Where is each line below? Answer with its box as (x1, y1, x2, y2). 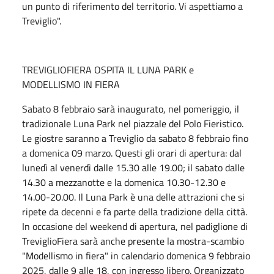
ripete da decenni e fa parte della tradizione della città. (22, 204, 247, 219)
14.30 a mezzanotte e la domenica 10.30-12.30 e (22, 174, 226, 190)
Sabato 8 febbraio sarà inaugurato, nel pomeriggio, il (22, 101, 239, 116)
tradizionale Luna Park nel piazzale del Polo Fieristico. (22, 116, 243, 131)
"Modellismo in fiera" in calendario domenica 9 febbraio (22, 248, 250, 263)
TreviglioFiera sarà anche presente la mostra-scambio (22, 233, 244, 248)
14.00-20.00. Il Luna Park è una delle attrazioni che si (22, 189, 245, 204)
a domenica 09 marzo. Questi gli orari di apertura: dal (22, 145, 242, 160)
